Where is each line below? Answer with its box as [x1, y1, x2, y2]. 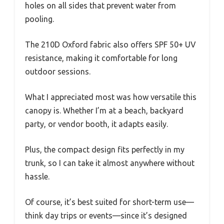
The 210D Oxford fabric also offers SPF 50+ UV [25, 39, 196, 49]
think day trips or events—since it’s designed [25, 210, 187, 220]
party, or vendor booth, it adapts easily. [25, 119, 168, 128]
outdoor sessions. [25, 66, 90, 76]
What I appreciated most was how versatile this [25, 92, 196, 101]
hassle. [25, 171, 49, 181]
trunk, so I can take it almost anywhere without [25, 158, 194, 167]
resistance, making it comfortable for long [25, 53, 177, 62]
